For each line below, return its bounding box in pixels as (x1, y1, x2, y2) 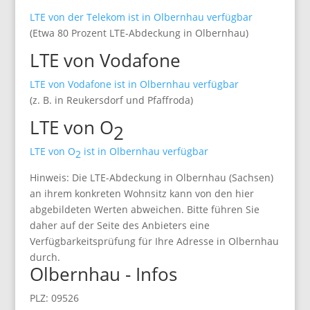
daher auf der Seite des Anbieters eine (29, 219, 210, 232)
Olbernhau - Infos (29, 262, 177, 286)
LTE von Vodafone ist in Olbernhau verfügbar (29, 77, 239, 91)
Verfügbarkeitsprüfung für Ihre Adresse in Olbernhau (29, 235, 279, 248)
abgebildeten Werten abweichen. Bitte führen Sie (29, 203, 259, 216)
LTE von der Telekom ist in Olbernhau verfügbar (29, 10, 253, 24)
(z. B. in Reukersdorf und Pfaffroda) (29, 93, 193, 107)
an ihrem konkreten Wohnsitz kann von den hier (29, 187, 254, 200)
